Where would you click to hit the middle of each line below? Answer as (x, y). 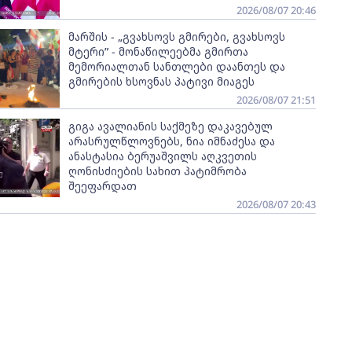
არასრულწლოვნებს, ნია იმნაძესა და (171, 141)
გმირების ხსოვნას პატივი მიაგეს (161, 81)
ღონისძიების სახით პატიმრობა (157, 171)
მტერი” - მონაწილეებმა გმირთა (158, 51)
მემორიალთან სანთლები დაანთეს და (176, 66)
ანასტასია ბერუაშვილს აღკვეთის (162, 156)
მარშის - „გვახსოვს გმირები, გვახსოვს (176, 37)
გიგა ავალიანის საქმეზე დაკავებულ (170, 126)
